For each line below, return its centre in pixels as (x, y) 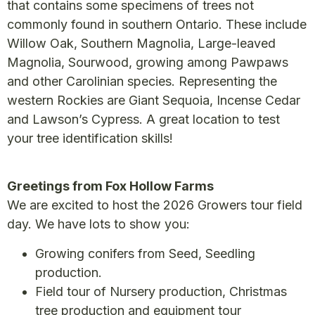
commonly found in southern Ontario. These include (157, 24)
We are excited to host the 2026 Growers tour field (155, 205)
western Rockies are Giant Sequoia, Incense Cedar (154, 100)
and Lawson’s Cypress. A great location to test (143, 119)
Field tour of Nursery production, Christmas (161, 291)
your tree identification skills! (90, 138)
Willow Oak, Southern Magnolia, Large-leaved (141, 43)
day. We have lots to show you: (98, 224)
